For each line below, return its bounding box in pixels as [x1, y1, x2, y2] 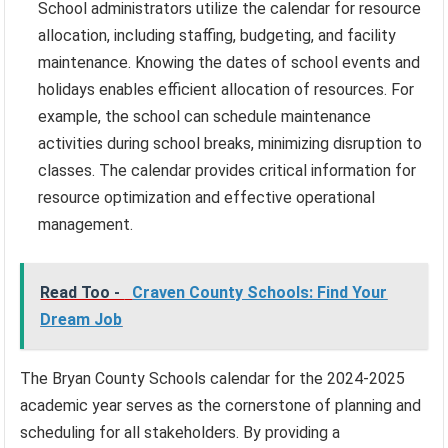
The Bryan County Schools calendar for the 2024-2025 [20, 368, 406, 388]
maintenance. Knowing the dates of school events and [38, 52, 421, 72]
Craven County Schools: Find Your [132, 282, 388, 302]
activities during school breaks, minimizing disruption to [38, 133, 423, 153]
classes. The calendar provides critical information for [38, 160, 417, 180]
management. [38, 214, 134, 234]
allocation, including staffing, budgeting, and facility [38, 25, 397, 45]
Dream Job [40, 309, 123, 329]
